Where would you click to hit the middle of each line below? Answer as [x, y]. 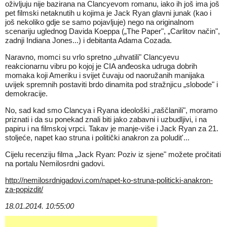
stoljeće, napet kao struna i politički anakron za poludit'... [97, 138]
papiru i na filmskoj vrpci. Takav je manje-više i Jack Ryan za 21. [112, 128]
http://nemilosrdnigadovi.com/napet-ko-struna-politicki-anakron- [109, 180]
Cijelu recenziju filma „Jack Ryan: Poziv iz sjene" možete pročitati [113, 154]
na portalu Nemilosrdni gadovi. [55, 163]
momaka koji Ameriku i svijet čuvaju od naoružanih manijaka [105, 75]
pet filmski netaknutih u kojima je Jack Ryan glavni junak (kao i [108, 13]
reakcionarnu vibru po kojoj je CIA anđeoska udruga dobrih [101, 66]
